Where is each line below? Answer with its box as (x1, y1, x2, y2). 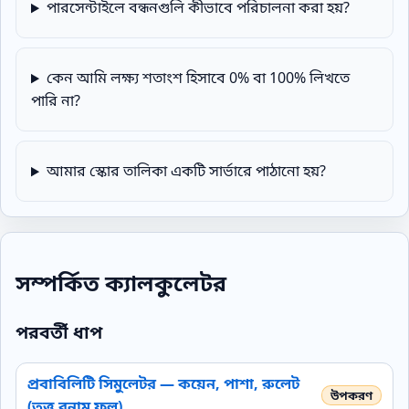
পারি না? (31, 90, 80, 111)
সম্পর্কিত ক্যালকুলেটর (16, 267, 226, 299)
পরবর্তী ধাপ (16, 320, 102, 344)
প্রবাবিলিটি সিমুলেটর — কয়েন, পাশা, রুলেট (27, 372, 299, 393)
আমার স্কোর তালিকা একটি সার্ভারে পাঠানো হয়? (46, 161, 326, 182)
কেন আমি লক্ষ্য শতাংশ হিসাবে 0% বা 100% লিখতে (46, 68, 350, 89)
